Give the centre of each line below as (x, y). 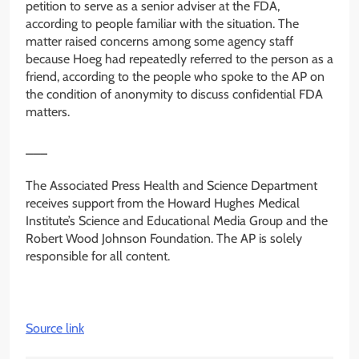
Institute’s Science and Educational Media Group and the (177, 221)
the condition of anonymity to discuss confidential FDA (174, 95)
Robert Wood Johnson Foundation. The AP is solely (164, 239)
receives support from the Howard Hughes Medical (163, 204)
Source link (55, 329)
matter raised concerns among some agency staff (159, 42)
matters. (48, 112)
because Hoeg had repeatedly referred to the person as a (179, 59)
